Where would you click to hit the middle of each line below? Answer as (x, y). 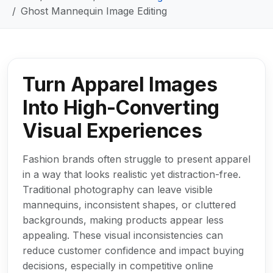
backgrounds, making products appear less (123, 220)
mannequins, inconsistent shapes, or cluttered (129, 204)
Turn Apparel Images (120, 84)
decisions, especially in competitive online (118, 265)
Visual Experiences (112, 130)
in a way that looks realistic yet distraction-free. (132, 174)
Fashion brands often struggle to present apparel (136, 159)
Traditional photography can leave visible (118, 189)
